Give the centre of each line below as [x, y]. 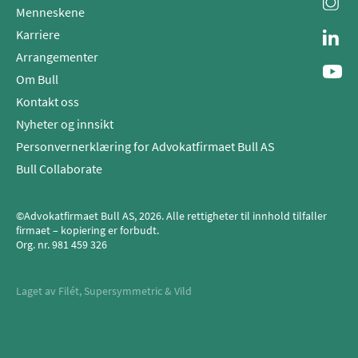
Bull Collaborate [59, 169]
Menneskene [50, 12]
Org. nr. [34, 245]
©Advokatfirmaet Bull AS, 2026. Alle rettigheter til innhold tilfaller [171, 216]
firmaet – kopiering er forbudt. [88, 231]
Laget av [36, 291]
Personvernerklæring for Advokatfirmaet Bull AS [145, 147]
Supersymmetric [123, 291]
